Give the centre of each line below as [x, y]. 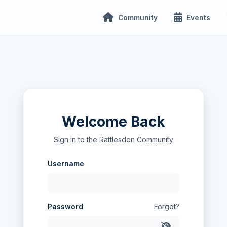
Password [65, 206]
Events [198, 17]
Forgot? [167, 206]
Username [66, 163]
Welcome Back [113, 122]
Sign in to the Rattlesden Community [113, 140]
